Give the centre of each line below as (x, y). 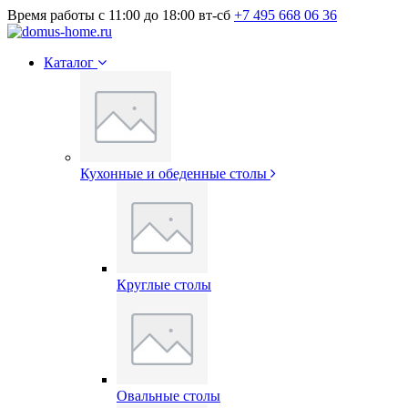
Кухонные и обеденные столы (173, 173)
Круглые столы (164, 285)
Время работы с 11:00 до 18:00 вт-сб (119, 15)
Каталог (71, 62)
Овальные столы (168, 396)
